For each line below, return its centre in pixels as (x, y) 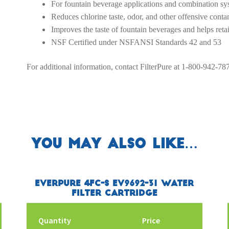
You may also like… (114, 144)
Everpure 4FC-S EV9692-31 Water (114, 184)
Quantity (54, 220)
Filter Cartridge (114, 193)
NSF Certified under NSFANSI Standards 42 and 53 (136, 42)
